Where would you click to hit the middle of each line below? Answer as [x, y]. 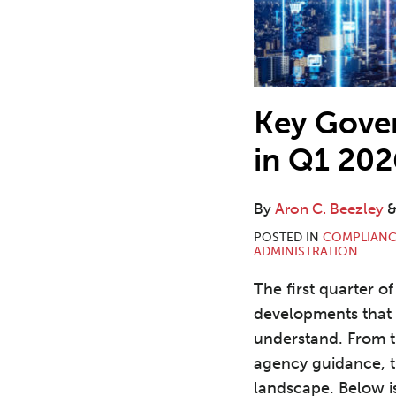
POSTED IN [288, 238]
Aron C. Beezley [329, 209]
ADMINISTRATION [306, 252]
